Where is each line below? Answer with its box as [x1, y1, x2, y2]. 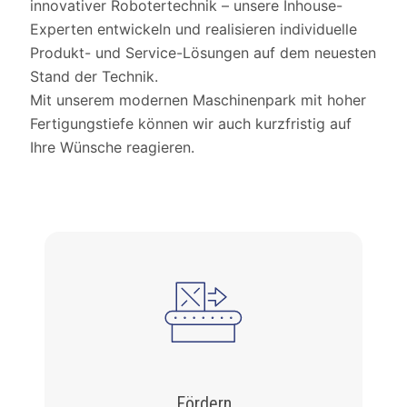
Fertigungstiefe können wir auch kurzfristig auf [30, 114, 352, 133]
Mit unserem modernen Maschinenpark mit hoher [30, 91, 366, 109]
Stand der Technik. [30, 67, 158, 85]
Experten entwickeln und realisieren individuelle [30, 20, 357, 38]
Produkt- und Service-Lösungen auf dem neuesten [30, 44, 376, 62]
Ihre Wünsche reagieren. [30, 138, 194, 156]
